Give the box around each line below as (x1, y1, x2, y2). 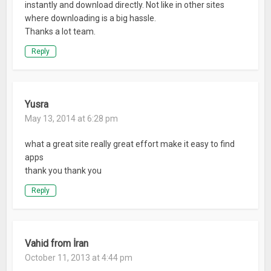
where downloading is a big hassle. (25, 13, 157, 24)
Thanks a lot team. (25, 27, 96, 37)
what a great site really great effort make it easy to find (25, 139, 235, 149)
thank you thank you (25, 166, 102, 176)
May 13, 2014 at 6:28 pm (25, 114, 119, 124)
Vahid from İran (25, 238, 89, 250)
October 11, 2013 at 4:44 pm (25, 253, 133, 263)
